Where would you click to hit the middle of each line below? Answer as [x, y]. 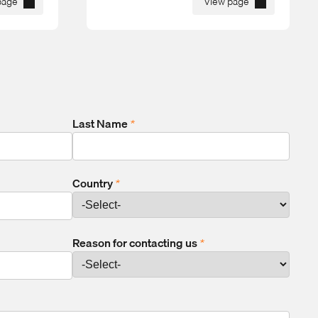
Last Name [101, 124]
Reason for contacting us [136, 243]
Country [94, 183]
